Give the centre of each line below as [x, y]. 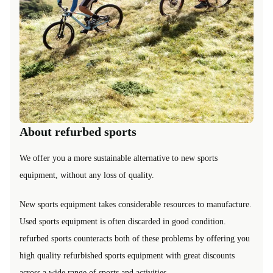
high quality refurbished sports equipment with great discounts [127, 255]
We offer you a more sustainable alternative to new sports [119, 158]
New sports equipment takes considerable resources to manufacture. [136, 204]
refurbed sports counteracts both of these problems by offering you [135, 238]
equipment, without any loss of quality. [87, 175]
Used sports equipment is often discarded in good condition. [123, 221]
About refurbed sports [78, 131]
